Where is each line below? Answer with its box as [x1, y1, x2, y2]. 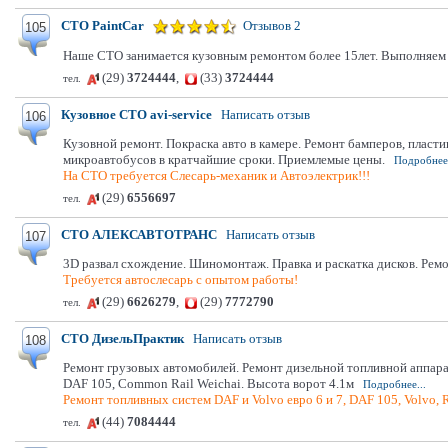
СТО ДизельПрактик [61, 331, 184, 346]
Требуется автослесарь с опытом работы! [63, 272, 298, 287]
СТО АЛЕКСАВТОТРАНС [61, 227, 217, 242]
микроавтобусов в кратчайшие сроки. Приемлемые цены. [63, 152, 385, 167]
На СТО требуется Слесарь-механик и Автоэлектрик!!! [63, 168, 370, 183]
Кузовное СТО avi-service [61, 107, 212, 122]
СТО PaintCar [61, 18, 144, 33]
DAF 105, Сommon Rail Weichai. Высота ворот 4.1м [63, 376, 354, 391]
